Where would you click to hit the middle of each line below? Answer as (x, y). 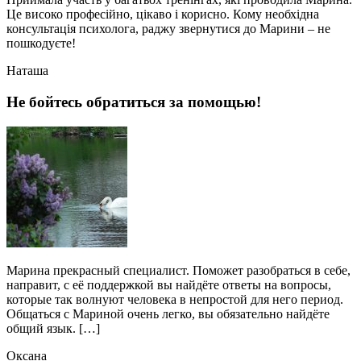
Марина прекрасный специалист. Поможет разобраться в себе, (178, 270)
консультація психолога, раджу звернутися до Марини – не (168, 29)
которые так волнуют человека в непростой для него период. (175, 299)
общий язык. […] (53, 328)
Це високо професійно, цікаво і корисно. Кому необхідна (163, 15)
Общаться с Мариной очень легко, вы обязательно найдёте (168, 313)
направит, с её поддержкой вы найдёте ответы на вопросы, (169, 284)
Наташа (27, 71)
